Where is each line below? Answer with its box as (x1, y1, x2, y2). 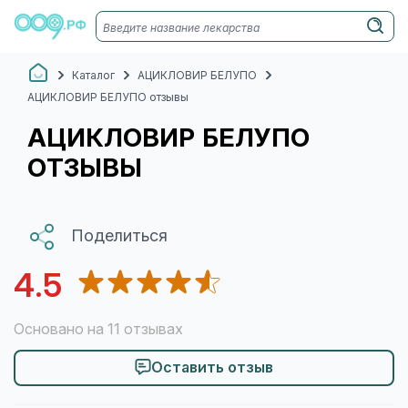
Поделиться (71, 227, 168, 245)
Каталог (72, 69, 115, 82)
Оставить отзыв (151, 359, 273, 375)
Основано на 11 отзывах (14, 321, 183, 337)
